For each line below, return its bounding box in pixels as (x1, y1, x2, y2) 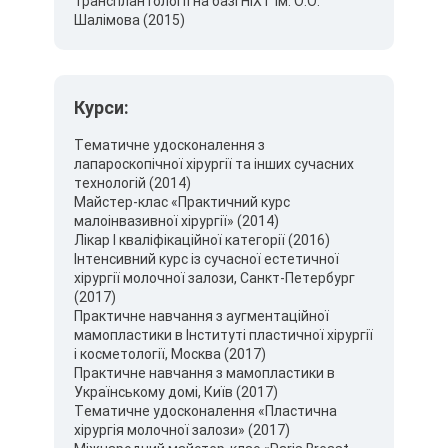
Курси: (74, 97, 129, 118)
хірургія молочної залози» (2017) (74, 422, 290, 438)
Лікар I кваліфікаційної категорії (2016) (74, 232, 330, 248)
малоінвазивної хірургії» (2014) (74, 213, 279, 229)
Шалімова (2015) (74, 12, 185, 28)
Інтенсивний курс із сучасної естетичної (74, 251, 339, 267)
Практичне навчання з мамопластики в (74, 365, 335, 381)
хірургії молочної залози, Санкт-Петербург (74, 270, 355, 286)
